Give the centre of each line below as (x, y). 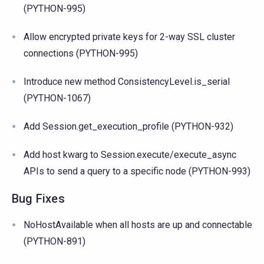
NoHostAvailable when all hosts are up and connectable (138, 225)
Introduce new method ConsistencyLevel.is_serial (127, 81)
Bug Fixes (38, 198)
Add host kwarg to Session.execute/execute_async (130, 154)
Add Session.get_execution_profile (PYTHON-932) (128, 126)
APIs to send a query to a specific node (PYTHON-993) (137, 171)
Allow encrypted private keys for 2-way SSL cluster (129, 37)
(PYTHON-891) (55, 241)
